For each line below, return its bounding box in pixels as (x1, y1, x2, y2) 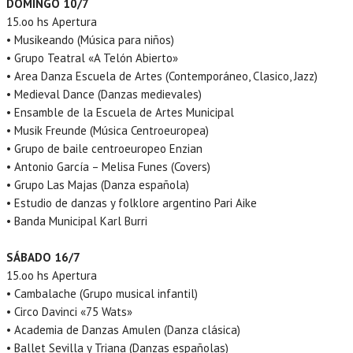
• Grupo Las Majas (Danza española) (6, 176, 189, 192)
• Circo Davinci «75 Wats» (6, 303, 132, 319)
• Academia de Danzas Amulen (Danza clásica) (6, 321, 240, 337)
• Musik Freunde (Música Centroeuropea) (6, 122, 209, 138)
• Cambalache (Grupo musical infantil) (6, 285, 198, 301)
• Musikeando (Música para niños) (6, 32, 174, 47)
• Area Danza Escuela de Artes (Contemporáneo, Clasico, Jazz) (6, 68, 318, 84)
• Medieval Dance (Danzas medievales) (6, 86, 202, 102)
